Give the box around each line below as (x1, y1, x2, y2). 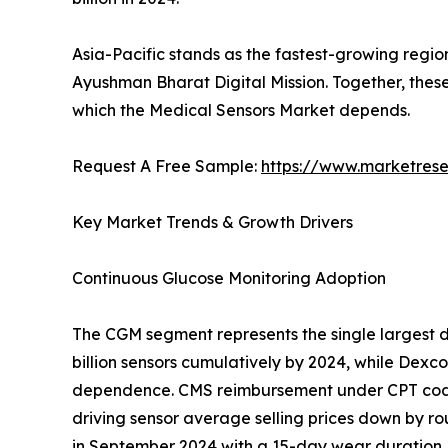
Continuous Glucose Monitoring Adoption (72, 268, 386, 289)
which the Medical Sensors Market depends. (72, 100, 410, 121)
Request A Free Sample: (72, 156, 261, 177)
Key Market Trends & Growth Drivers (72, 212, 353, 233)
